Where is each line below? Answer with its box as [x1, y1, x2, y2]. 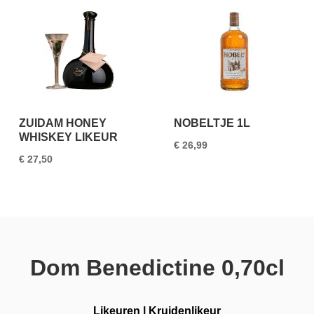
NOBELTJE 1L [174, 117, 251, 130]
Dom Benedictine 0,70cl [29, 254, 285, 280]
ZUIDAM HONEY [19, 117, 107, 130]
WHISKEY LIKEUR [19, 131, 118, 144]
